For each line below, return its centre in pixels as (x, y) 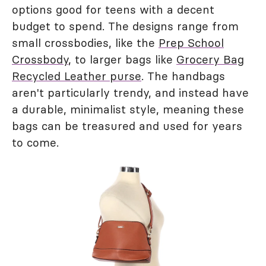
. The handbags (183, 76)
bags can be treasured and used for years (127, 126)
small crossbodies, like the (85, 43)
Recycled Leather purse (77, 76)
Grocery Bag (210, 60)
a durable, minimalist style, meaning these (128, 110)
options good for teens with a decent (113, 10)
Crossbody (40, 60)
